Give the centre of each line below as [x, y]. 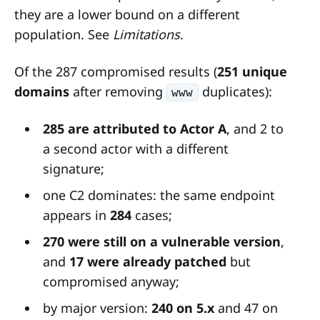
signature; [73, 168]
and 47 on [246, 307]
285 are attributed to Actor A [134, 128]
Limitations [146, 34]
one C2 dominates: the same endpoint [159, 195]
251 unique [252, 71]
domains [42, 91]
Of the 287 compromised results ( [116, 71]
